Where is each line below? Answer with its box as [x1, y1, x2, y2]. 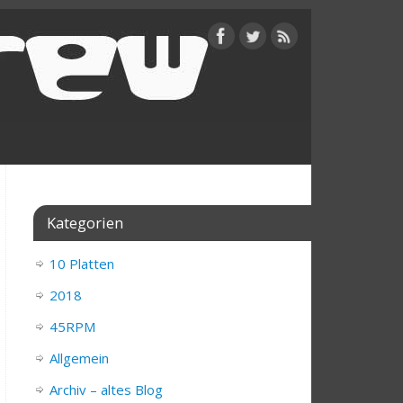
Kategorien [47, 212, 123, 234]
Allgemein [49, 349, 109, 368]
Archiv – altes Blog [49, 381, 163, 399]
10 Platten [49, 255, 114, 273]
